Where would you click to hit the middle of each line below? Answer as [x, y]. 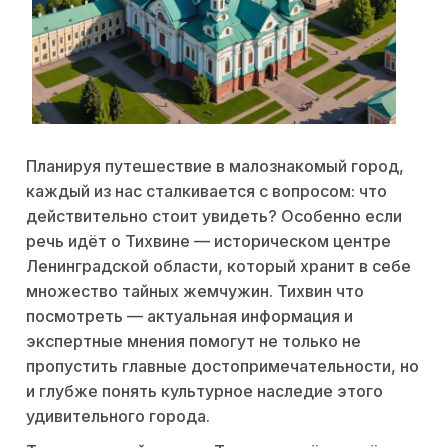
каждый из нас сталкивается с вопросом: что [206, 191]
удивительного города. [118, 416]
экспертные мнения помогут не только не [193, 341]
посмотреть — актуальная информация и [189, 316]
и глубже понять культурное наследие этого [204, 391]
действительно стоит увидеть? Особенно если [214, 216]
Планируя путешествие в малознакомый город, [215, 166]
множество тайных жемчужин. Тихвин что [195, 291]
